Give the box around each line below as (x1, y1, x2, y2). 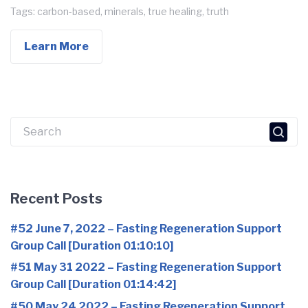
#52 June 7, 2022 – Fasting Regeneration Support (10, 222, 282, 235)
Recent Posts (10, 190, 102, 207)
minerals (104, 5, 144, 17)
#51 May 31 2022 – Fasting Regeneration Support (10, 261, 282, 274)
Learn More (24, 40, 89, 53)
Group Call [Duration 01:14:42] (10, 278, 177, 291)
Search (10, 118, 47, 131)
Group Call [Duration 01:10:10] (10, 239, 174, 252)
